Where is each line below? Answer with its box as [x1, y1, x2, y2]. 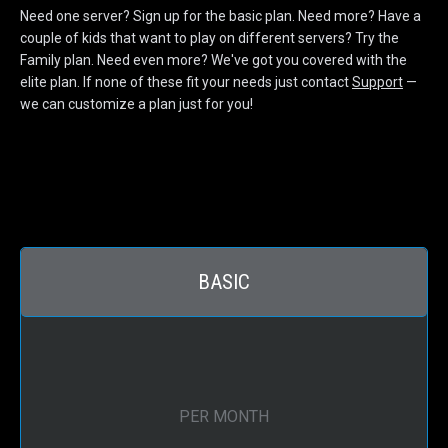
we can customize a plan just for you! [20, 96, 253, 113]
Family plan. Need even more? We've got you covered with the [20, 52, 407, 69]
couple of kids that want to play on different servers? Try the [20, 30, 399, 47]
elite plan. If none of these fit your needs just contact [20, 74, 352, 91]
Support [352, 74, 403, 91]
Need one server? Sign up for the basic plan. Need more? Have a [20, 8, 421, 25]
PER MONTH [179, 407, 269, 427]
